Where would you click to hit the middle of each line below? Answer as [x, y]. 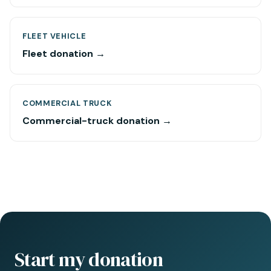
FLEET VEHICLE [54, 36]
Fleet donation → [64, 54]
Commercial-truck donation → [97, 121]
